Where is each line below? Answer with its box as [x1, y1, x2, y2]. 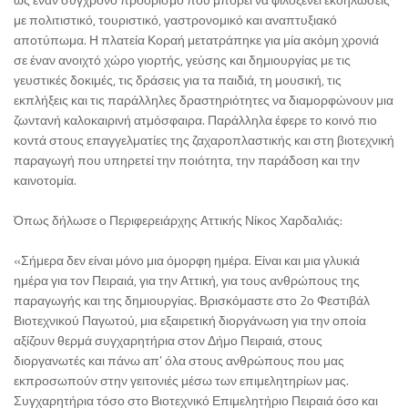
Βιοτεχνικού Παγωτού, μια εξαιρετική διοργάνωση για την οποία [14, 311, 366, 331]
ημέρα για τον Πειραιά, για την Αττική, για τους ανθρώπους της [14, 270, 360, 291]
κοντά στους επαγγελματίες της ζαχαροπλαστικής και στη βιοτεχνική [14, 130, 394, 150]
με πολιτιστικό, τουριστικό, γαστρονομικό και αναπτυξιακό [14, 10, 337, 30]
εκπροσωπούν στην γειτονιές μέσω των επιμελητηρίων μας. [14, 371, 349, 391]
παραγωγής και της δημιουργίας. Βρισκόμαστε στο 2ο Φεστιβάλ [14, 291, 370, 311]
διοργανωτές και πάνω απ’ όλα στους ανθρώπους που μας [14, 351, 344, 371]
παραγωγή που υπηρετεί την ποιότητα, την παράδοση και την [14, 150, 360, 170]
